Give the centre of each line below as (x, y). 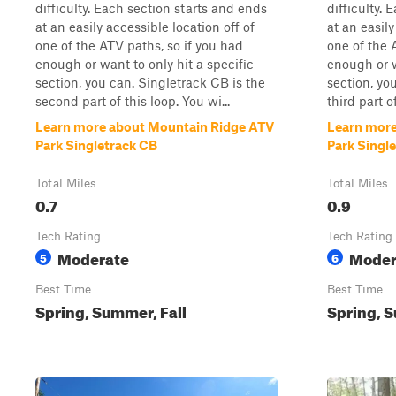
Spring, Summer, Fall (111, 310)
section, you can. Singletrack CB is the (150, 82)
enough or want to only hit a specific (145, 64)
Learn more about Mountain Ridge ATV (155, 126)
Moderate (93, 257)
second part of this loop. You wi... (133, 101)
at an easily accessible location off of (145, 27)
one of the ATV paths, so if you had (139, 45)
